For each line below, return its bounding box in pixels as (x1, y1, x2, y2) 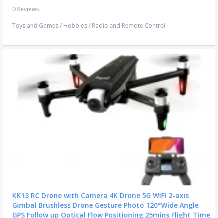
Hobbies (63, 21, 87, 30)
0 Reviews (12, 5, 39, 14)
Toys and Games (12, 21, 58, 30)
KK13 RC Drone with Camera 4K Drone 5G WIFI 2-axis (12, 191, 189, 200)
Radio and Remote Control (92, 21, 165, 30)
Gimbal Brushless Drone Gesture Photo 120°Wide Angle (12, 200, 199, 210)
